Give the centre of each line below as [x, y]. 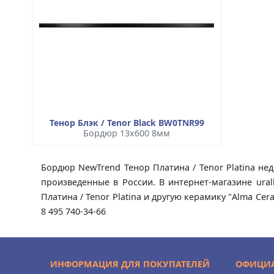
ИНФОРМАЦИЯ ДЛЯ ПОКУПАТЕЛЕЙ [130, 264]
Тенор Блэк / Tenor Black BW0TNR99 [127, 123]
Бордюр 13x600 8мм [127, 133]
